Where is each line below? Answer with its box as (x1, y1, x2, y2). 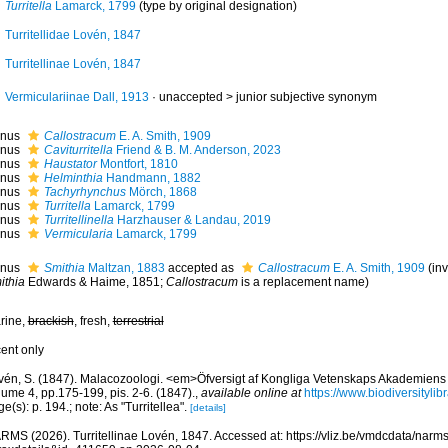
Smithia (43, 261, 85, 275)
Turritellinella (43, 213, 114, 227)
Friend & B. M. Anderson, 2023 (112, 143, 281, 157)
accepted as (164, 261, 237, 275)
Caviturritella (43, 143, 113, 157)
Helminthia (43, 171, 103, 185)
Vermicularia (43, 227, 113, 241)
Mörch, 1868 (125, 185, 197, 199)
